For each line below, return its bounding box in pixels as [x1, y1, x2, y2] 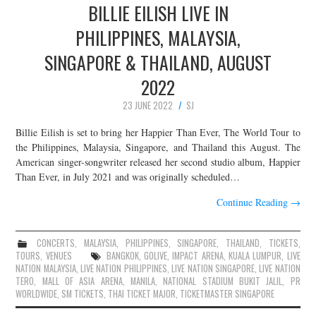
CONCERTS [37, 236, 75, 250]
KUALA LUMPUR [228, 248, 282, 262]
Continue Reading [216, 195, 291, 209]
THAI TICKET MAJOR [108, 286, 176, 300]
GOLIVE [143, 248, 167, 262]
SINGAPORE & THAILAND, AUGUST [44, 49, 272, 76]
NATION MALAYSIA [16, 261, 76, 275]
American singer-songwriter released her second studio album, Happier [16, 154, 300, 169]
